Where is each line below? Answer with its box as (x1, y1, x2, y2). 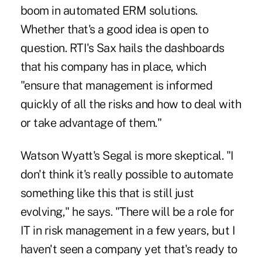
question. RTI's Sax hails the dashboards (20, 41, 225, 56)
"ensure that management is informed (20, 78, 213, 93)
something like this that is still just (20, 186, 194, 201)
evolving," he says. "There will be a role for (20, 205, 235, 219)
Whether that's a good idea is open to (20, 22, 209, 37)
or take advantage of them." (20, 116, 162, 130)
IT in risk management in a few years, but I (20, 223, 236, 238)
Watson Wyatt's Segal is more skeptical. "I (20, 149, 234, 163)
